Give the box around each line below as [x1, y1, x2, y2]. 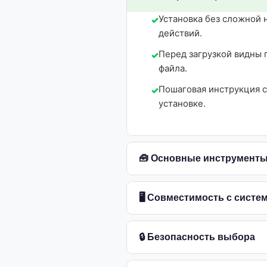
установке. [159, 98, 206, 109]
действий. [159, 27, 202, 39]
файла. [159, 63, 187, 74]
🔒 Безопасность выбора [139, 232, 255, 242]
